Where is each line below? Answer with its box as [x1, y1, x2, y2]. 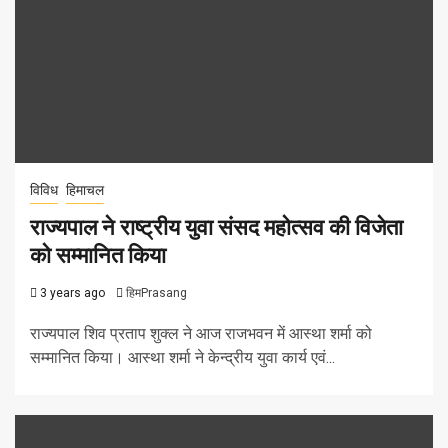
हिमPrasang [126, 285, 187, 300]
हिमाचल [66, 181, 104, 198]
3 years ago [37, 285, 105, 300]
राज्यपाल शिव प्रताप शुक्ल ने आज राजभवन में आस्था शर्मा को [30, 323, 372, 343]
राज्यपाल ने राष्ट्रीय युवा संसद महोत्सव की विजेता [30, 213, 403, 241]
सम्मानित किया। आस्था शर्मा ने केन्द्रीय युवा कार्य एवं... [30, 347, 335, 367]
